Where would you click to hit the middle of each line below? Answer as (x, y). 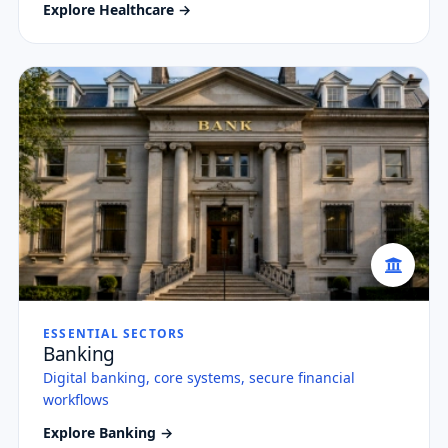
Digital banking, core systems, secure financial (199, 378)
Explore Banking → (108, 433)
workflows (76, 400)
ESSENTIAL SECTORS (114, 334)
